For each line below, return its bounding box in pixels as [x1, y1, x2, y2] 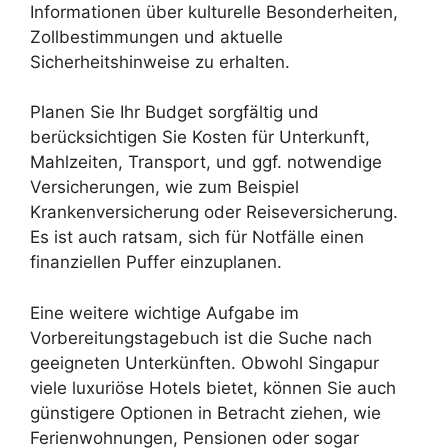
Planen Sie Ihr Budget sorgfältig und [30, 102, 319, 122]
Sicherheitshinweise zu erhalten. [30, 51, 290, 72]
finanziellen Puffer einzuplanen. [30, 252, 282, 272]
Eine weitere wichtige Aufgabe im [30, 302, 299, 323]
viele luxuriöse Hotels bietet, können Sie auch [30, 377, 396, 398]
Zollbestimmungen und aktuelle [30, 26, 283, 47]
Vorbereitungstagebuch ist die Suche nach [30, 327, 372, 348]
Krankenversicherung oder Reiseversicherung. [30, 202, 398, 222]
